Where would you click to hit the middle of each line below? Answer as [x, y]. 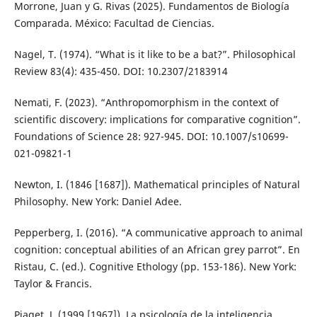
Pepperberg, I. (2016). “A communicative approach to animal [158, 233]
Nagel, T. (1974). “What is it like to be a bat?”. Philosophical [155, 54]
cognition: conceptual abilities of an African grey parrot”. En [157, 250]
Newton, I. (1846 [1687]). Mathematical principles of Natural [157, 185]
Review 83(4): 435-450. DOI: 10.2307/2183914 [121, 71]
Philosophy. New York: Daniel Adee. [98, 202]
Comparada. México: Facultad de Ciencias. [114, 23]
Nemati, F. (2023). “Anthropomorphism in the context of [146, 103]
